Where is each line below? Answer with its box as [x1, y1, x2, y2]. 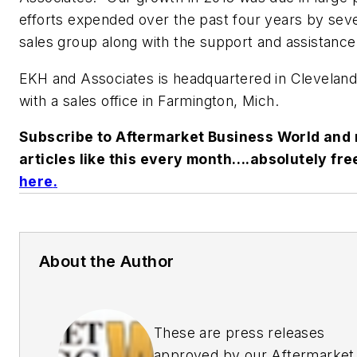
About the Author [39, 252, 175, 272]
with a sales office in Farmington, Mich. [19, 92, 279, 109]
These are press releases [154, 324, 325, 342]
